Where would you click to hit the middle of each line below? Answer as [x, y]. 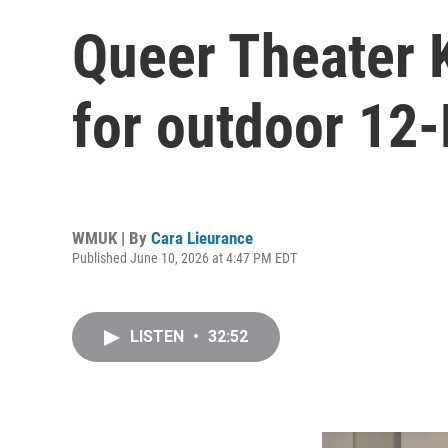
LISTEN [159, 336]
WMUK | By [111, 237]
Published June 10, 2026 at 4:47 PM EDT [184, 257]
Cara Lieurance [202, 237]
